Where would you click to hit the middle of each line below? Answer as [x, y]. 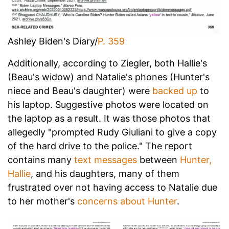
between [158, 159]
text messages [106, 159]
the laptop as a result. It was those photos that [109, 118]
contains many [41, 159]
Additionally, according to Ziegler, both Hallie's [107, 63]
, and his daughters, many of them [105, 173]
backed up [175, 90]
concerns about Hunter [127, 201]
